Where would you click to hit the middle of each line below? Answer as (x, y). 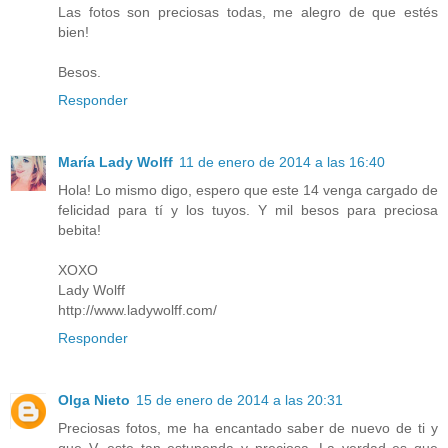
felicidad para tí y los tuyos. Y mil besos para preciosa (248, 209)
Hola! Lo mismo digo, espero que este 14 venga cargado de (248, 189)
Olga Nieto (94, 399)
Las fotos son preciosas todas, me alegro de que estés (248, 11)
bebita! (79, 229)
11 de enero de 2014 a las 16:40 (282, 161)
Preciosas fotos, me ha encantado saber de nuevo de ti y (248, 427)
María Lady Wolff (115, 161)
